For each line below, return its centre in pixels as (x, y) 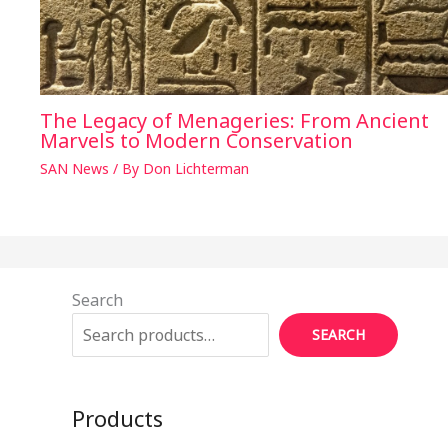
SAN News (74, 169)
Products (117, 417)
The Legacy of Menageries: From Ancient (234, 121)
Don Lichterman (196, 169)
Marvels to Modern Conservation (196, 141)
